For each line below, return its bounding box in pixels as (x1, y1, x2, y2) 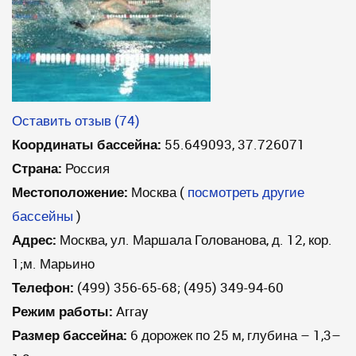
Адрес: (12, 230, 56, 249)
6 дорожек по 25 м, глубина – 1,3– (127, 326, 341, 344)
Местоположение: (12, 183, 128, 201)
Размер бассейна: (12, 326, 127, 344)
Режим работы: (12, 302, 113, 320)
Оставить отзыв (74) (12, 111, 140, 130)
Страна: (12, 159, 62, 177)
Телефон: (12, 278, 74, 296)
